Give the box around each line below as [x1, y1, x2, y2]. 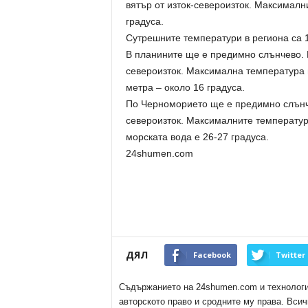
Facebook [192, 250, 231, 260]
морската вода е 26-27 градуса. [125, 131, 269, 142]
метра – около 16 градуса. [125, 82, 245, 93]
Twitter [275, 250, 305, 260]
